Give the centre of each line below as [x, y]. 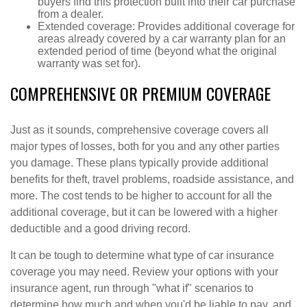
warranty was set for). [89, 63]
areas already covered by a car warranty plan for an [162, 39]
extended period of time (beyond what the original [157, 51]
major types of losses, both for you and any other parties [145, 146]
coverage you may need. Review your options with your [144, 272]
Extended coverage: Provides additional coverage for [166, 26]
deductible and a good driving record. [100, 229]
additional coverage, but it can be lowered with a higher [144, 212]
